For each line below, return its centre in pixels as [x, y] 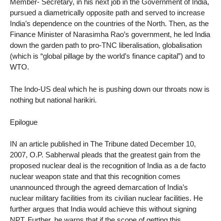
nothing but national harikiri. [53, 100]
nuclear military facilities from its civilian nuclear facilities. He [106, 198]
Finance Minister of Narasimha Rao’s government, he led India [110, 34]
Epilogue [24, 122]
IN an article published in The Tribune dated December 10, [103, 144]
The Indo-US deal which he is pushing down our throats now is [110, 89]
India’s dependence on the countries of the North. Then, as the [109, 23]
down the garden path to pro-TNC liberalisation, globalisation [106, 45]
